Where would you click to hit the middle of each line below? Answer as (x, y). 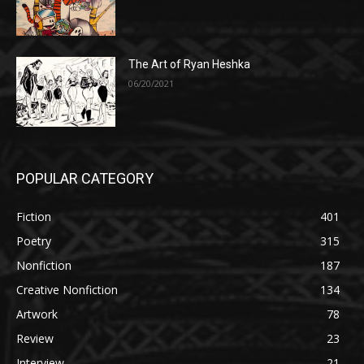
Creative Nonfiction (67, 289)
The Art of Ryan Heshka (190, 65)
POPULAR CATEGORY (85, 178)
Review (35, 338)
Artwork (37, 314)
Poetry (34, 240)
